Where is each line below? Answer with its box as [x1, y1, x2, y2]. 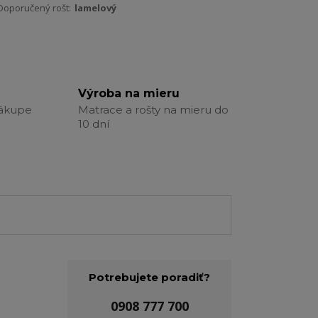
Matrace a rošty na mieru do [77, 103, 229, 117]
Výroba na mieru [77, 87, 180, 101]
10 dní [77, 117, 109, 131]
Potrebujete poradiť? [89, 270, 210, 285]
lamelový [75, 1, 116, 15]
